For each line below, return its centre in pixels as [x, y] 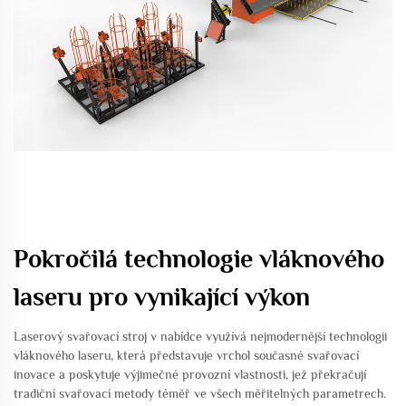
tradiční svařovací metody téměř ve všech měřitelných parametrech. [200, 393]
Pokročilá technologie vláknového [199, 259]
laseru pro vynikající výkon [162, 297]
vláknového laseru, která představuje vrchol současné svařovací [186, 355]
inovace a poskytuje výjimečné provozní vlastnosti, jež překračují [190, 374]
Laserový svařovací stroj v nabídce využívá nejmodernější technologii [200, 336]
